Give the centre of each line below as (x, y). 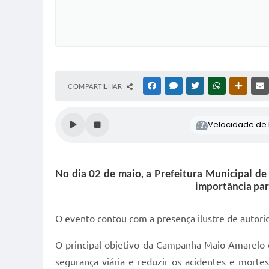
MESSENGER (198, 86)
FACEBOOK (175, 86)
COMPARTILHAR (96, 86)
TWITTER (215, 86)
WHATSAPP (240, 86)
